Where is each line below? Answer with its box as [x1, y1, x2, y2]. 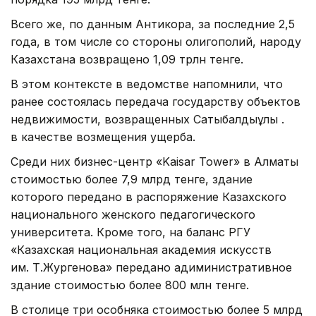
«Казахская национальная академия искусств [11, 242, 272, 257]
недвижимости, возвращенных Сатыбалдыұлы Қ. [11, 111, 284, 126]
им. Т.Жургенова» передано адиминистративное [11, 260, 292, 274]
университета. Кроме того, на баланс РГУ [11, 224, 250, 239]
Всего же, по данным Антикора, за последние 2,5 [11, 16, 295, 31]
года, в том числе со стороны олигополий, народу [11, 34, 301, 49]
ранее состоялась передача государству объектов [11, 94, 300, 109]
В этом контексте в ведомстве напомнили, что [11, 76, 283, 91]
